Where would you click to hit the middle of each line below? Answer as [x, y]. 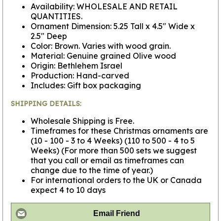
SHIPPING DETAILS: [46, 104]
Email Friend [116, 214]
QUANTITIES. [56, 17]
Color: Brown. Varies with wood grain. [101, 46]
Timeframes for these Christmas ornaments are [119, 131]
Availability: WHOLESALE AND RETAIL [104, 7]
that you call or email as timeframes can [107, 161]
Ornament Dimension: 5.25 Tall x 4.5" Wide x [113, 26]
